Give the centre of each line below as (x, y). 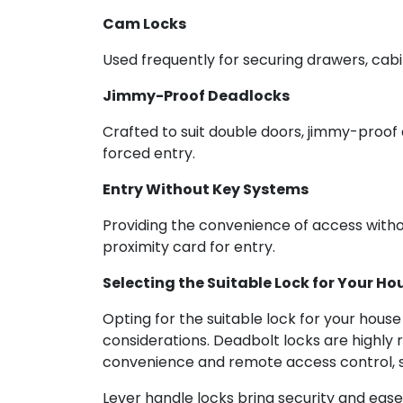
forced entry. (149, 154)
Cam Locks (144, 24)
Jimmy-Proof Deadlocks (196, 96)
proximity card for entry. (189, 247)
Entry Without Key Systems (206, 190)
